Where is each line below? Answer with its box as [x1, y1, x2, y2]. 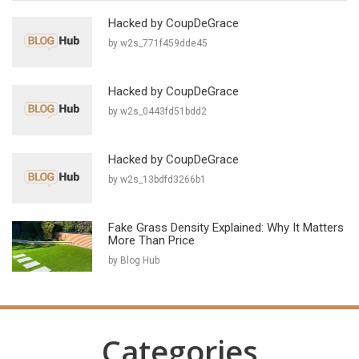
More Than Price [108, 233, 195, 248]
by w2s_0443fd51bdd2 [108, 106, 207, 118]
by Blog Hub [108, 255, 159, 267]
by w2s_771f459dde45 [108, 38, 208, 50]
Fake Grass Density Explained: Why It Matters [108, 220, 344, 236]
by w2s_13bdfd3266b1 [108, 174, 206, 186]
